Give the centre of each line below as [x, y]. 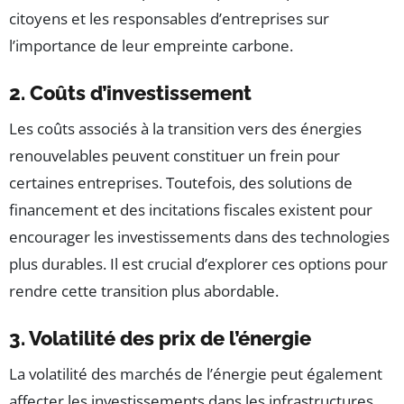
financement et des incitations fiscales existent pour [191, 209]
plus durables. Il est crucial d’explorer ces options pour [198, 263]
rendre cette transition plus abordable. [144, 290]
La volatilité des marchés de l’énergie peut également [196, 373]
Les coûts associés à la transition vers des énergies [185, 128]
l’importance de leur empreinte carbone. [151, 45]
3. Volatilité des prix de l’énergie [160, 338]
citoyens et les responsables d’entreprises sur [169, 18]
